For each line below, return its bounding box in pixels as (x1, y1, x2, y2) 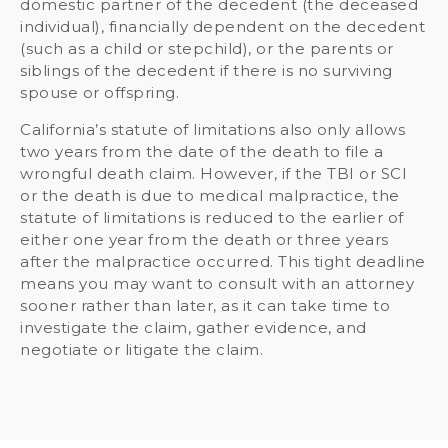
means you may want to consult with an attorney (20, 273, 414, 293)
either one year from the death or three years (20, 229, 389, 249)
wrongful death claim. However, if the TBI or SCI (20, 163, 407, 183)
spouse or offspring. (20, 83, 179, 103)
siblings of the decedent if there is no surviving (20, 61, 393, 81)
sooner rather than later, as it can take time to (20, 295, 390, 315)
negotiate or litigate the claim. (20, 339, 263, 359)
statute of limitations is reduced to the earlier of (20, 207, 404, 227)
